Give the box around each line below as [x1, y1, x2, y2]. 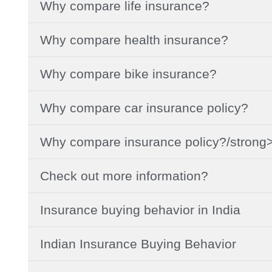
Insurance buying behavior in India [40, 202, 240, 217]
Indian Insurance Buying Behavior [40, 236, 236, 251]
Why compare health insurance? [40, 32, 228, 47]
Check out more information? [40, 168, 208, 183]
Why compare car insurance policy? [40, 100, 248, 115]
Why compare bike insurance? [40, 66, 217, 81]
